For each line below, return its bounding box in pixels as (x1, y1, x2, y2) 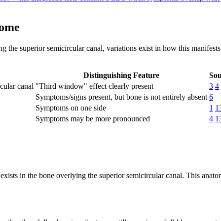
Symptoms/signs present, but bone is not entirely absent (36, 93, 207, 102)
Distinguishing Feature (83, 71, 159, 80)
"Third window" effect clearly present (36, 82, 153, 91)
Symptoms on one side (36, 104, 106, 112)
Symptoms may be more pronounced (36, 114, 150, 123)
